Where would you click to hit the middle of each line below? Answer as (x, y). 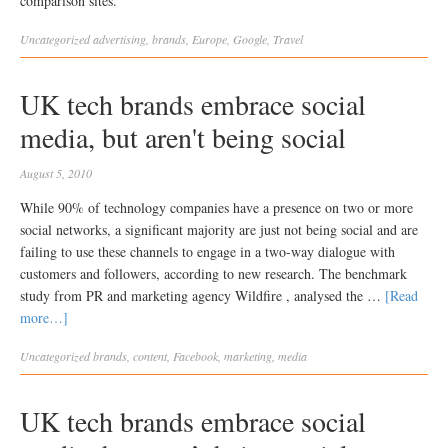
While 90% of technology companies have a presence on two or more (216, 207)
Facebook (195, 356)
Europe (209, 39)
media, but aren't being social (183, 137)
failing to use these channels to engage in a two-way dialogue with (207, 251)
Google (250, 39)
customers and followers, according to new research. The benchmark (213, 273)
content (150, 356)
